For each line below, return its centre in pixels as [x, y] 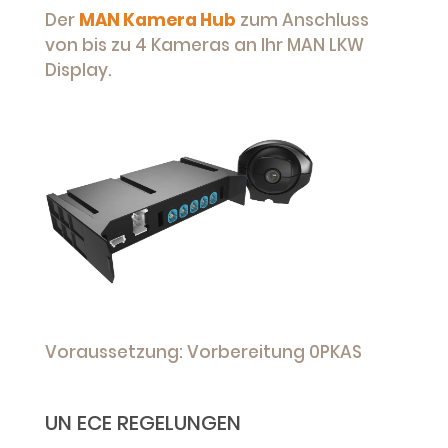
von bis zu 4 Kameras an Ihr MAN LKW [204, 44]
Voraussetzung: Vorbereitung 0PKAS [203, 351]
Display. [78, 69]
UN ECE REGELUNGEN [143, 422]
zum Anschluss [302, 19]
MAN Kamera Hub [157, 19]
